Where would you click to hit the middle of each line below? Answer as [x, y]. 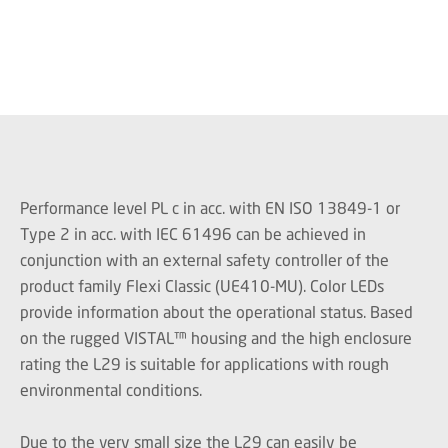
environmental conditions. [111, 389]
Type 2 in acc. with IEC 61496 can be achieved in [193, 233]
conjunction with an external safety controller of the [204, 259]
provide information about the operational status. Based [216, 311]
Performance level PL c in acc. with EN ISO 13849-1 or [210, 207]
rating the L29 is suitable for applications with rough [204, 363]
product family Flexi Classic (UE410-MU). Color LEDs [202, 285]
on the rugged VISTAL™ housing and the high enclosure [216, 337]
